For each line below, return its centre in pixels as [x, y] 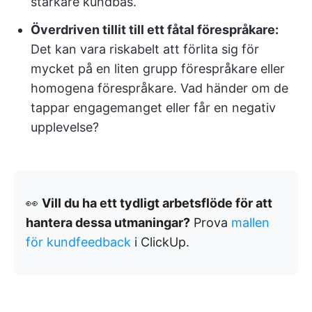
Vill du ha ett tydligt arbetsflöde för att [157, 203]
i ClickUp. [160, 242]
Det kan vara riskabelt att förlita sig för [145, 49]
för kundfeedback [78, 242]
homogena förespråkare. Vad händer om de [159, 88]
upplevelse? [65, 127]
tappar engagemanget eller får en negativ [153, 108]
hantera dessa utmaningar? [108, 223]
